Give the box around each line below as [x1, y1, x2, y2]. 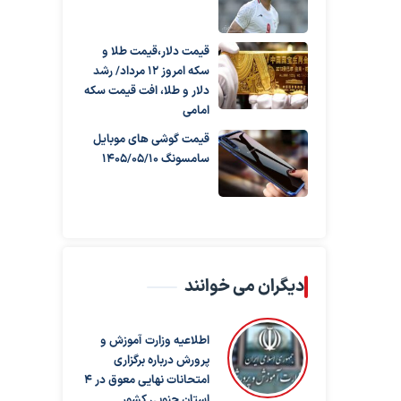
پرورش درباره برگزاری [113, 352, 209, 371]
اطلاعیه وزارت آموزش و [99, 332, 209, 351]
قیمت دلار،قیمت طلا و [101, 43, 209, 62]
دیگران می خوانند [183, 274, 304, 300]
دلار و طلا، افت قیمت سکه [83, 82, 209, 101]
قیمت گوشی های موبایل [92, 131, 209, 149]
